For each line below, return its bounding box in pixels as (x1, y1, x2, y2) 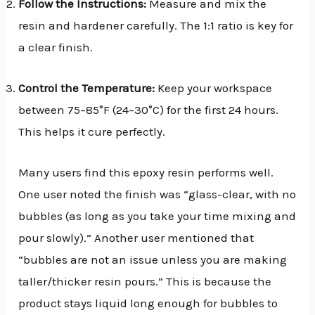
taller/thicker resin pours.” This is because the (18, 274, 272, 288)
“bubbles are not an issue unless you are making (18, 252, 288, 266)
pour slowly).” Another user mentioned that (18, 230, 255, 245)
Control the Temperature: (18, 80, 155, 95)
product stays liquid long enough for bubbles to (18, 295, 278, 310)
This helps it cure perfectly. (18, 124, 166, 139)
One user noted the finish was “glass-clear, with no (18, 186, 297, 201)
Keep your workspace (155, 80, 273, 95)
